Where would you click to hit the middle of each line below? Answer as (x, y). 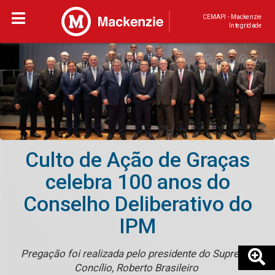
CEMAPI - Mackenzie (232, 17)
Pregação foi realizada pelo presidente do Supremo (137, 254)
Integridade (246, 25)
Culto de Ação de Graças (137, 160)
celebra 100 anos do (137, 182)
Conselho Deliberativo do (137, 204)
